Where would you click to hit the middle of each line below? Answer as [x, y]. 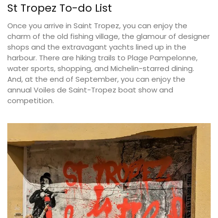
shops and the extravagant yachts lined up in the [97, 47]
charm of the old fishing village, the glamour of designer [109, 36]
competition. [31, 101]
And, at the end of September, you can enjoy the [96, 79]
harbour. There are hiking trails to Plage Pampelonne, [102, 58]
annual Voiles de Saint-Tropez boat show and [90, 90]
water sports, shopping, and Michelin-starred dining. [101, 69]
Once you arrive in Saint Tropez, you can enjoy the [97, 26]
